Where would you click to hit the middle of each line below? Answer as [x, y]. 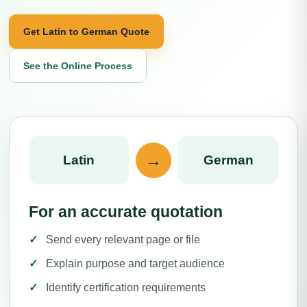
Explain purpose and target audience [135, 263]
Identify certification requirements [126, 287]
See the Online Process [78, 65]
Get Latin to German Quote [86, 31]
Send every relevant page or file [123, 240]
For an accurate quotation [126, 212]
